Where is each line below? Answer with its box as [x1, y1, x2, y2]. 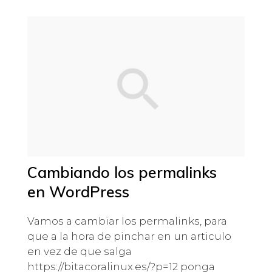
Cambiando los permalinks [27, 163, 217, 182]
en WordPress [27, 182, 129, 202]
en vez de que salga [27, 245, 132, 258]
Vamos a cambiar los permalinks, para [27, 215, 227, 228]
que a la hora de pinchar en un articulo [27, 230, 231, 243]
